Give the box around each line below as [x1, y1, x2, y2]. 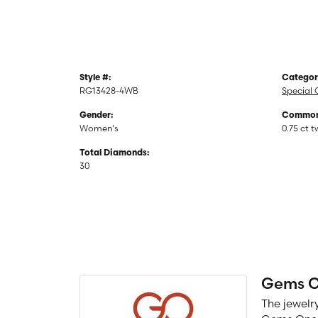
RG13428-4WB [79, 84, 138, 96]
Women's [79, 122, 119, 133]
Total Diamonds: [79, 148, 149, 158]
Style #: [79, 73, 111, 82]
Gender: [79, 111, 113, 120]
